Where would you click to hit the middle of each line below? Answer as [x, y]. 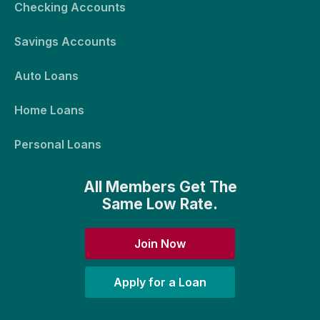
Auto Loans [46, 76]
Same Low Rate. [160, 204]
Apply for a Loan [160, 282]
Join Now [160, 243]
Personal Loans [58, 145]
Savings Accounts [65, 42]
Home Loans [49, 110]
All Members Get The [160, 186]
